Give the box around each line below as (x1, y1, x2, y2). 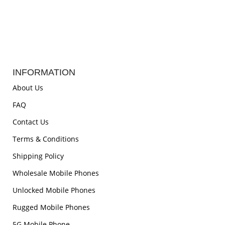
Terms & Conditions (13, 134, 79, 144)
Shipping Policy (13, 151, 64, 161)
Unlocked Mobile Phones (13, 185, 95, 195)
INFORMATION (13, 67, 75, 78)
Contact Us (13, 117, 49, 127)
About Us (13, 83, 43, 93)
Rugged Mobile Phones (13, 202, 90, 212)
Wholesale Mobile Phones (13, 168, 99, 178)
